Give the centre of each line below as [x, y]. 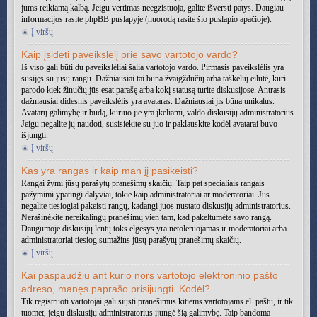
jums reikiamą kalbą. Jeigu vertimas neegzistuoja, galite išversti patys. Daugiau [152, 8]
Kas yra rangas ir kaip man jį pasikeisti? [110, 171]
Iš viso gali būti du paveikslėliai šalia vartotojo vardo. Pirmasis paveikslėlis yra [152, 67]
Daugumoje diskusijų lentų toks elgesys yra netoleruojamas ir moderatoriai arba [154, 229]
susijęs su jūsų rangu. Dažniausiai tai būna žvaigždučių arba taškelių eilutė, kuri [154, 79]
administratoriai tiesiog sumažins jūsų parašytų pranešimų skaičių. [131, 240]
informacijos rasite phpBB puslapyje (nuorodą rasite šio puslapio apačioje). [146, 19]
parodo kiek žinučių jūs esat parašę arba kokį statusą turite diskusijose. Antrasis [154, 90]
